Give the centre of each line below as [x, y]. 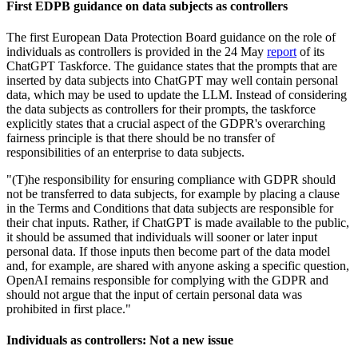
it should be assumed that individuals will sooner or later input [162, 237]
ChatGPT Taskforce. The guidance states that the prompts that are [172, 66]
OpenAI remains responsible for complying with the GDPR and [167, 280]
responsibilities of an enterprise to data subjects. [125, 153]
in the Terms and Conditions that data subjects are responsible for [170, 209]
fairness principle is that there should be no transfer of [141, 138]
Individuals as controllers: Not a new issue [120, 340]
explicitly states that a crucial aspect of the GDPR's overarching [166, 124]
